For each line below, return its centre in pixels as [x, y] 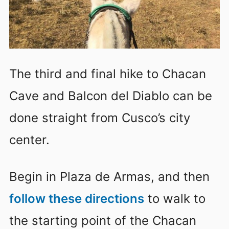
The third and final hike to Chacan [108, 74]
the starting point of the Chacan [103, 220]
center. [29, 140]
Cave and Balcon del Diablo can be [111, 96]
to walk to [175, 198]
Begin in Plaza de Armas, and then [109, 176]
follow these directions [77, 198]
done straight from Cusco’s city [100, 118]
